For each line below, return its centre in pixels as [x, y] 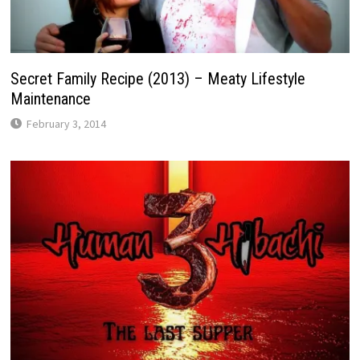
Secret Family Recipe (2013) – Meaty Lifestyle [157, 78]
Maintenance [50, 98]
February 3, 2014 [66, 123]
